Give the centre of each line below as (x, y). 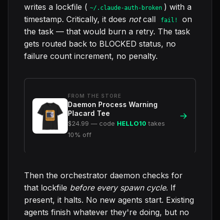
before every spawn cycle (118, 188)
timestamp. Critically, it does (76, 19)
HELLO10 (132, 124)
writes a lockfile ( (56, 7)
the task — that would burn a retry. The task (107, 32)
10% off (80, 135)
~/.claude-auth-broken (126, 8)
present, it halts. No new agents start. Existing (109, 200)
